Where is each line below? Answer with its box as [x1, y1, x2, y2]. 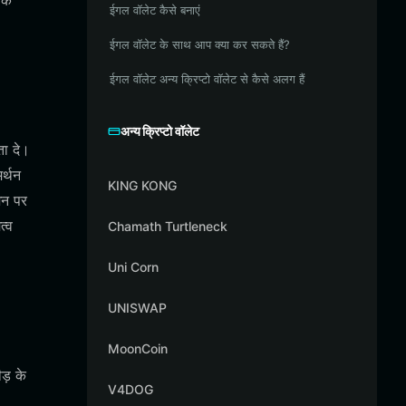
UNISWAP [108, 300, 167, 315]
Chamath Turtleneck [108, 218, 227, 234]
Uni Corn [108, 259, 159, 275]
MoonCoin [108, 341, 168, 356]
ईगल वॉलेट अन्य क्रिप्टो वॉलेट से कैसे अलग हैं [110, 72, 304, 86]
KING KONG [108, 178, 177, 193]
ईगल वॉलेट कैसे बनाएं [110, 3, 200, 17]
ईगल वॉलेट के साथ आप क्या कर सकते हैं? [110, 37, 290, 52]
